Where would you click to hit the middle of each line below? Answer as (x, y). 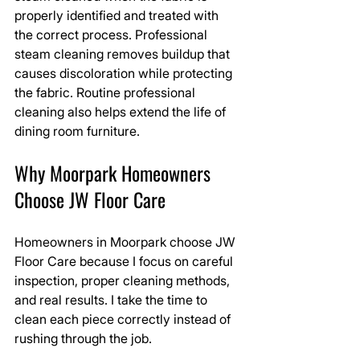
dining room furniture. (77, 131)
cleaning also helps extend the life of (122, 112)
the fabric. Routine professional (106, 92)
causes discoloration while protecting (125, 73)
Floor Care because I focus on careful (125, 261)
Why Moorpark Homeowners (115, 173)
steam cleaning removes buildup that (124, 54)
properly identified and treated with (118, 15)
